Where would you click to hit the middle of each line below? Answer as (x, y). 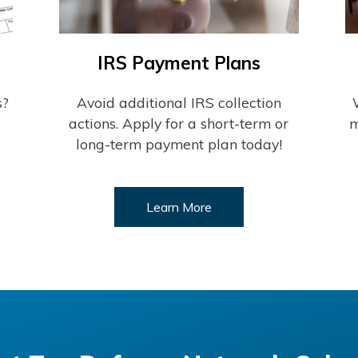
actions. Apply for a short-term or (179, 123)
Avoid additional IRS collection (179, 102)
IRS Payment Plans (179, 62)
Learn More (179, 207)
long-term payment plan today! (179, 143)
